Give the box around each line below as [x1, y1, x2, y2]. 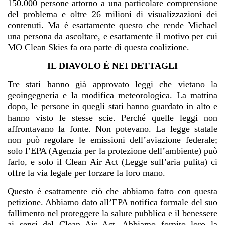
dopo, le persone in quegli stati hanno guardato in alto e [8, 101, 217, 112]
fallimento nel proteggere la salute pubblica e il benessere [8, 208, 217, 219]
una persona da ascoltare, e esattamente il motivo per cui [8, 31, 217, 42]
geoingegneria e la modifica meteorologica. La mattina [8, 90, 217, 101]
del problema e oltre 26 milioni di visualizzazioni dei [8, 9, 217, 20]
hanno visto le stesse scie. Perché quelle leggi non [8, 113, 217, 123]
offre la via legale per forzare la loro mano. [8, 168, 165, 178]
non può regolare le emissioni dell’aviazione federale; [8, 135, 217, 145]
